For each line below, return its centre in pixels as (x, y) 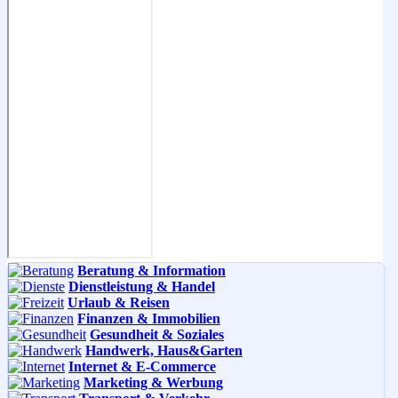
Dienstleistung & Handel (142, 286)
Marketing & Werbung (153, 382)
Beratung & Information (151, 270)
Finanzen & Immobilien (149, 318)
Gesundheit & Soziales (157, 334)
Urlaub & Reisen (119, 302)
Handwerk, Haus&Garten (164, 350)
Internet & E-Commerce (142, 366)
